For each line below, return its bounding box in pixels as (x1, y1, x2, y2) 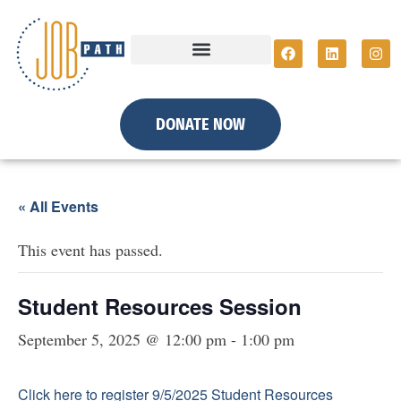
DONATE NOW (156, 115, 245, 134)
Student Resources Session (18, 291, 302, 321)
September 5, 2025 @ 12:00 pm (18, 328, 226, 350)
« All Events (18, 196, 98, 217)
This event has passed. (18, 239, 163, 260)
